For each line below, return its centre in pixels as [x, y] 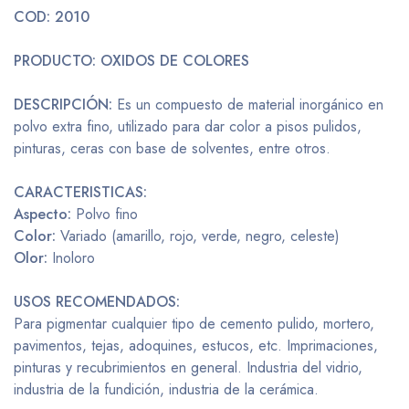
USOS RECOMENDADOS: [97, 302]
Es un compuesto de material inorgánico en [248, 105]
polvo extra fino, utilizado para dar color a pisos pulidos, [188, 126]
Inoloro [73, 258]
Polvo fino [107, 214]
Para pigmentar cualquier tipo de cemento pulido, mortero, [194, 324]
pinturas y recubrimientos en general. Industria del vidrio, [188, 367]
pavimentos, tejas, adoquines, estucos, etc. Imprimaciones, [196, 346]
